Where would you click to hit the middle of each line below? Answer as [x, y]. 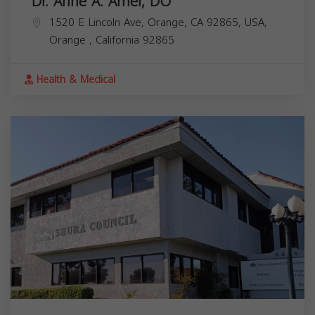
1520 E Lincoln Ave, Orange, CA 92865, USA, [158, 23]
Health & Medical [74, 80]
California [119, 40]
